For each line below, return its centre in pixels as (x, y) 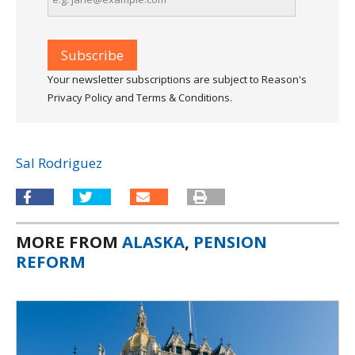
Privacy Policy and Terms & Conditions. (140, 98)
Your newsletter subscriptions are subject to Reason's (177, 80)
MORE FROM (69, 241)
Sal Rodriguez (59, 163)
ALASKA (153, 241)
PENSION (230, 241)
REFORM (51, 261)
